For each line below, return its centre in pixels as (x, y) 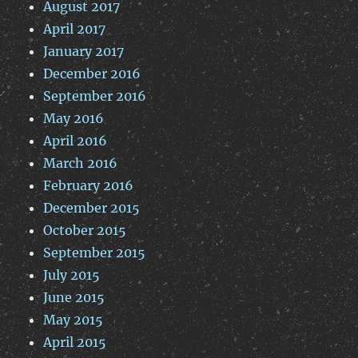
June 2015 (74, 298)
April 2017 (75, 29)
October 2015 (85, 231)
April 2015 (75, 342)
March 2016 (81, 163)
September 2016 (95, 96)
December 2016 (92, 74)
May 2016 (74, 119)
